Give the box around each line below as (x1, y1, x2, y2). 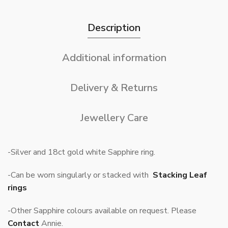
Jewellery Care (80, 111, 148, 125)
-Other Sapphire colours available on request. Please (8, 205, 196, 217)
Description (88, 21, 140, 35)
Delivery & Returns (70, 81, 158, 95)
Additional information (62, 51, 166, 65)
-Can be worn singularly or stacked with (8, 169, 151, 181)
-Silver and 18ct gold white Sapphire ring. (8, 147, 155, 158)
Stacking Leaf (151, 169, 207, 181)
